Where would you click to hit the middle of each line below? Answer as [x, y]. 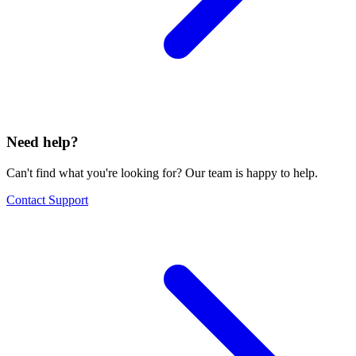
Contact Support [47, 200]
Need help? [43, 142]
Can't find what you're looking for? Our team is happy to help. [162, 173]
